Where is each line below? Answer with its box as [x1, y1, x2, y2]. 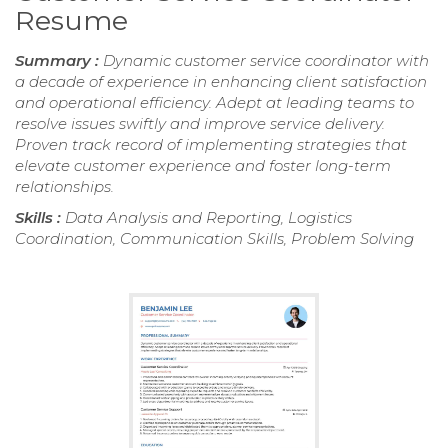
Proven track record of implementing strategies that [15, 135, 407, 155]
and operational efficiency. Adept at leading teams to [15, 93, 414, 113]
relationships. [15, 177, 114, 197]
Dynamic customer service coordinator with [103, 51, 429, 71]
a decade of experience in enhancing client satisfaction [15, 72, 427, 92]
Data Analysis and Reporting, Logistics [65, 208, 352, 228]
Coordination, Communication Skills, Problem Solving [15, 229, 414, 249]
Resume [15, 4, 128, 38]
